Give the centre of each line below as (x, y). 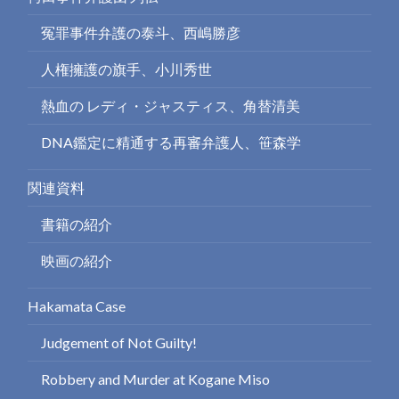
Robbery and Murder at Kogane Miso (156, 379)
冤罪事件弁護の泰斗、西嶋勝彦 (141, 33)
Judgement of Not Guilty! (119, 343)
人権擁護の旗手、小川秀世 (127, 69)
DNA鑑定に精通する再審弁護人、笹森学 (171, 142)
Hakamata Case (77, 306)
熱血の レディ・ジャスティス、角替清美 (171, 106)
